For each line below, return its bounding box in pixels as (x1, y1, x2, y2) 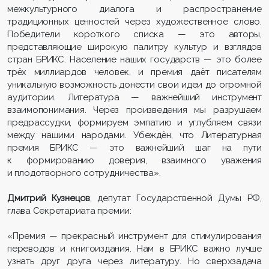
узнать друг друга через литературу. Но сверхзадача (7, 255, 262, 267)
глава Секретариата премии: (7, 205, 134, 216)
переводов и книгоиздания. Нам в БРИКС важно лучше (7, 243, 262, 254)
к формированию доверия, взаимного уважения (7, 154, 262, 166)
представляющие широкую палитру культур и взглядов (7, 41, 262, 52)
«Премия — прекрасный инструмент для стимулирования (7, 230, 262, 241)
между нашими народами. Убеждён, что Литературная (7, 129, 262, 141)
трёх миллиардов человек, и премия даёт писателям (7, 66, 262, 77)
